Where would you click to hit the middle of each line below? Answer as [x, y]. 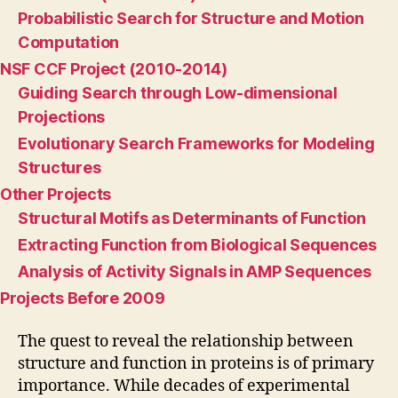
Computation [69, 43]
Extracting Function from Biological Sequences [197, 245]
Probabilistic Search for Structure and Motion [191, 19]
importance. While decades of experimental [184, 386]
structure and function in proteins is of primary [196, 363]
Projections [62, 117]
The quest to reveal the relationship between [186, 341]
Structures [60, 168]
